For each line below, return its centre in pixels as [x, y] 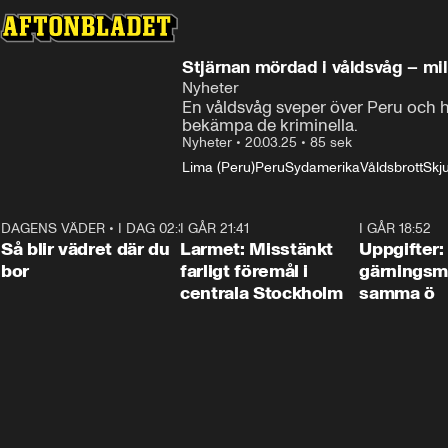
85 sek [331, 142]
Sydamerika [322, 167]
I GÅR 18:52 [395, 228]
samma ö [397, 293]
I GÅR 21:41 [215, 228]
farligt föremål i [244, 271]
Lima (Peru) [218, 167]
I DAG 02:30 [156, 228]
